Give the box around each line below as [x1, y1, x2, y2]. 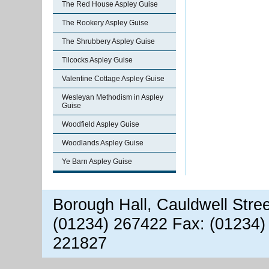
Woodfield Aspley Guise [62, 120, 139, 128]
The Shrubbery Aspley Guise [62, 37, 155, 46]
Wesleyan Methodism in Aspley [62, 93, 163, 101]
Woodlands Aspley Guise [62, 139, 144, 147]
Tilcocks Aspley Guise [62, 56, 133, 64]
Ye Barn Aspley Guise [62, 157, 132, 166]
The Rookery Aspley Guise [62, 19, 148, 27]
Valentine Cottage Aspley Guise [62, 74, 165, 83]
